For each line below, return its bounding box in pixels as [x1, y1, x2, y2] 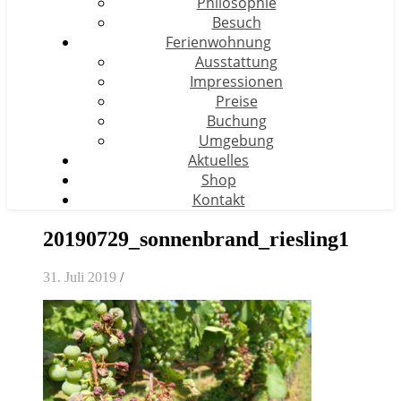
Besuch [211, 13, 261, 32]
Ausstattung [195, 52, 277, 72]
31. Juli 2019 [43, 269, 116, 285]
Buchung [206, 111, 267, 131]
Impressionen [190, 72, 283, 91]
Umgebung [199, 131, 274, 150]
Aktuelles [188, 150, 249, 170]
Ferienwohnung [166, 32, 271, 52]
